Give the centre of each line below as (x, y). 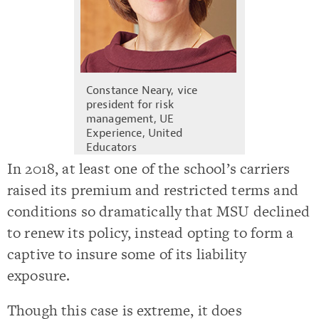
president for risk (130, 104)
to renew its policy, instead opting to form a (151, 232)
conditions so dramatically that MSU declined (159, 211)
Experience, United (134, 133)
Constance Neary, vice (142, 90)
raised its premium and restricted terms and (153, 189)
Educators (112, 147)
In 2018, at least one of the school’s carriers (149, 168)
